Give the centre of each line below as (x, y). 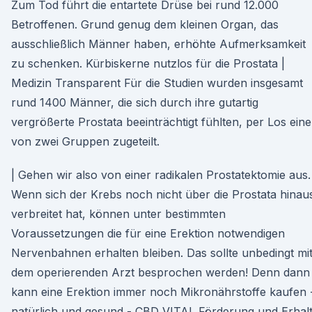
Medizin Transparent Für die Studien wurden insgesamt (157, 83)
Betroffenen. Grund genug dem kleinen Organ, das (145, 24)
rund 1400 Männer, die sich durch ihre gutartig (135, 102)
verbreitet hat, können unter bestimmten (118, 214)
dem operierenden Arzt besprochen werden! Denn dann (161, 272)
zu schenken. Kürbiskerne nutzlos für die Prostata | (148, 63)
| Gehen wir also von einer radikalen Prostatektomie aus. (161, 175)
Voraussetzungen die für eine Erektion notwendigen (148, 233)
